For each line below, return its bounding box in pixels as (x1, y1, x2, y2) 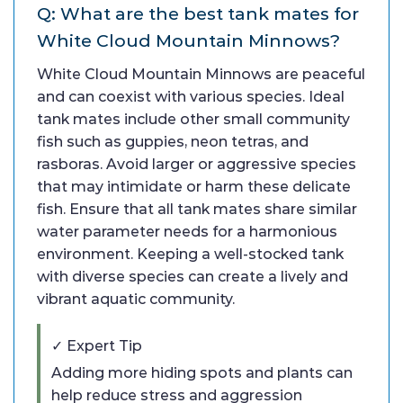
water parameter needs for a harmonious (37, 223, 337, 241)
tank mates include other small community (37, 111, 350, 129)
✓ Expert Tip (51, 337, 142, 355)
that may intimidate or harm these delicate (37, 178, 351, 196)
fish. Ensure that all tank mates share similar (37, 201, 357, 219)
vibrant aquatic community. (37, 291, 235, 309)
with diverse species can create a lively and (37, 268, 348, 286)
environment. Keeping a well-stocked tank (37, 246, 344, 264)
